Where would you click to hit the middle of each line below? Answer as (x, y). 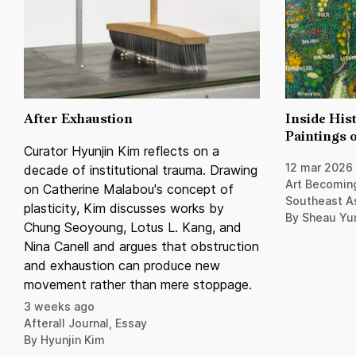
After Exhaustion (78, 120)
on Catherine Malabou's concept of (129, 190)
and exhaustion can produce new (122, 266)
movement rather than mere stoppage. (140, 285)
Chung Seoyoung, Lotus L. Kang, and (133, 228)
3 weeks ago (59, 307)
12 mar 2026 (319, 168)
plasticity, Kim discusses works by (124, 209)
